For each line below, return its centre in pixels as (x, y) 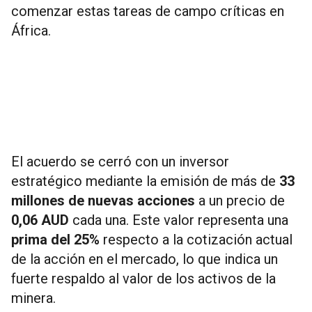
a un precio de (240, 200)
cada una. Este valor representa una (179, 220)
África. (31, 30)
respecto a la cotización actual (196, 239)
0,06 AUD (40, 220)
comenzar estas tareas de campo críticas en (148, 11)
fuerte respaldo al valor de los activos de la (143, 278)
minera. (33, 298)
